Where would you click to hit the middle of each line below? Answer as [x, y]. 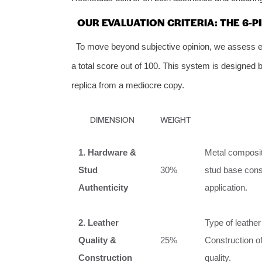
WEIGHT [175, 119]
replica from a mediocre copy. [128, 85]
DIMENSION [112, 119]
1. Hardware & [107, 152]
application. [226, 187]
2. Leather [99, 222]
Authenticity [103, 187]
